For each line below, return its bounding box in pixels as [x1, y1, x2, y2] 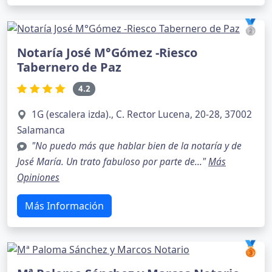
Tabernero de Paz [17, 59, 121, 76]
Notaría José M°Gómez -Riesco [17, 44, 197, 61]
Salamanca [17, 123, 65, 137]
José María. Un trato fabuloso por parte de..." [17, 155, 208, 168]
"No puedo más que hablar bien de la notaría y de [32, 139, 242, 152]
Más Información [25, 199, 104, 212]
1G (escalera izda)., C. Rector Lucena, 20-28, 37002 [32, 107, 252, 121]
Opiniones [17, 171, 59, 184]
